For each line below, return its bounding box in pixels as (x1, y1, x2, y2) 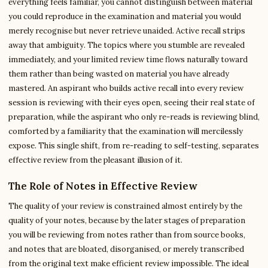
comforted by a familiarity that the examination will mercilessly (8, 126, 243, 136)
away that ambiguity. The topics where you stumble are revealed (8, 40, 245, 50)
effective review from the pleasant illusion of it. (8, 155, 182, 165)
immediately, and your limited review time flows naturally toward (8, 54, 248, 65)
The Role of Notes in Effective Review (8, 179, 197, 193)
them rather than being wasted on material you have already (8, 69, 229, 79)
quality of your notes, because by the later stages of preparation (8, 215, 245, 226)
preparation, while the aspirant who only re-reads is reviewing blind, (8, 112, 260, 122)
